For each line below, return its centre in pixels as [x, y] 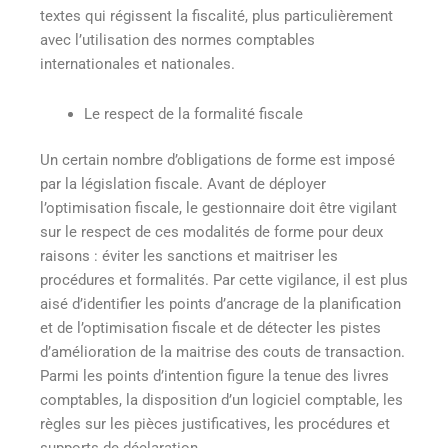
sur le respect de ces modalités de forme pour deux [211, 231]
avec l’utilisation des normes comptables [177, 40]
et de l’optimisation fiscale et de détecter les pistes [210, 327]
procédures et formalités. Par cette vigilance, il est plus [224, 279]
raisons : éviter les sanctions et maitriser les [189, 255]
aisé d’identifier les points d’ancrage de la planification [220, 303]
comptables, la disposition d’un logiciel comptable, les [221, 399]
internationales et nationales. [137, 64]
